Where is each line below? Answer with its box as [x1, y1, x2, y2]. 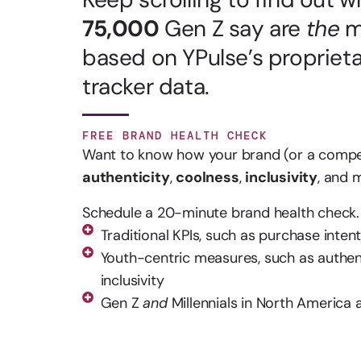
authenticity [82, 168, 170, 187]
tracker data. [82, 72, 210, 102]
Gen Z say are [159, 14, 306, 44]
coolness [176, 168, 239, 187]
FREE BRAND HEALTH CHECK [82, 128, 268, 143]
